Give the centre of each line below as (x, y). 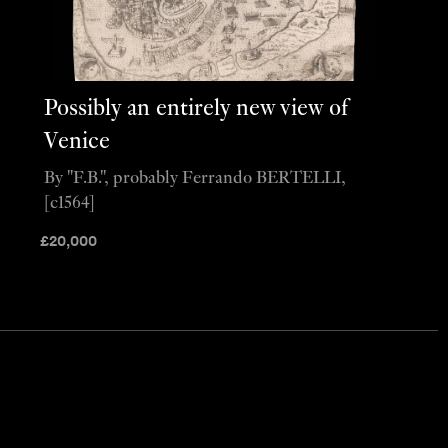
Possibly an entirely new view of (195, 110)
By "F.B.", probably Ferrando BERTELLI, (194, 178)
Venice (76, 143)
